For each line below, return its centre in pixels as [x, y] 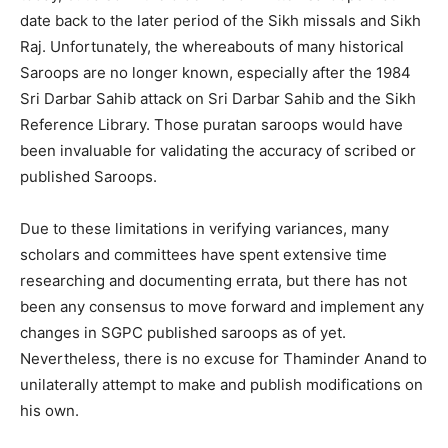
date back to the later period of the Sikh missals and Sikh [220, 20]
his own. [49, 410]
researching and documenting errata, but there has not [213, 280]
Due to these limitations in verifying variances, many [204, 228]
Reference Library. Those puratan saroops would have [211, 124]
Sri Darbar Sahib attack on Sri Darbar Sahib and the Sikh [218, 98]
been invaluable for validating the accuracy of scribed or [218, 150]
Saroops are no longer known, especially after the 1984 [215, 72]
